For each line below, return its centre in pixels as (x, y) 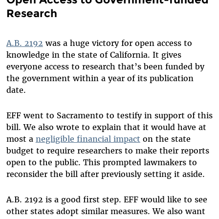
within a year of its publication (132, 78)
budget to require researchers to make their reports (108, 150)
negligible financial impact (88, 139)
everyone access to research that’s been (86, 66)
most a (21, 139)
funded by (185, 66)
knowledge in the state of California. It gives (94, 55)
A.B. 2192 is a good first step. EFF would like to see (107, 199)
